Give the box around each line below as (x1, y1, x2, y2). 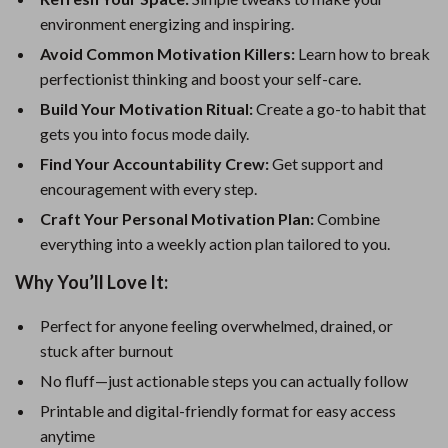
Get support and (269, 154, 383, 173)
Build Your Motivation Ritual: (40, 99, 253, 118)
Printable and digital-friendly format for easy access (40, 401, 396, 420)
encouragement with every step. (40, 179, 257, 198)
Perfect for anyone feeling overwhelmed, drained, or (40, 316, 393, 335)
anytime (40, 426, 95, 445)
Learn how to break (295, 44, 430, 63)
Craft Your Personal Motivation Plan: (40, 209, 314, 228)
